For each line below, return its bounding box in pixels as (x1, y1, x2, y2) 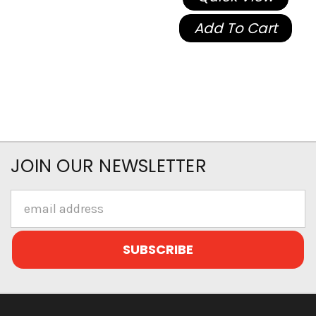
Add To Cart (193, 18, 277, 39)
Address (11, 210, 55, 226)
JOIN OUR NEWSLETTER (11, 154, 207, 179)
